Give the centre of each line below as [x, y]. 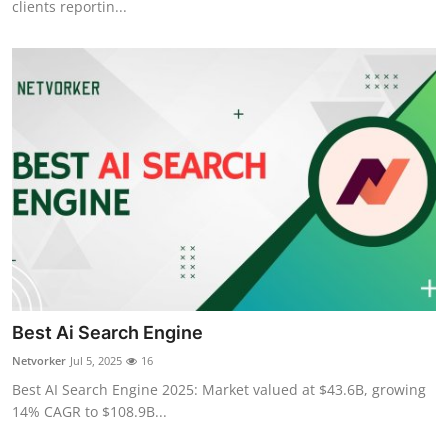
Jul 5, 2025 [96, 360]
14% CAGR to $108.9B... [89, 411]
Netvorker [39, 360]
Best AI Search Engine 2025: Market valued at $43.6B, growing [219, 389]
